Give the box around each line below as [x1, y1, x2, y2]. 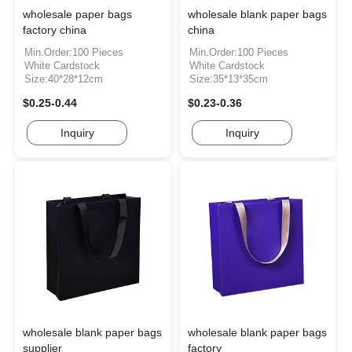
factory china [23, 24, 86, 37]
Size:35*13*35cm [189, 73, 269, 86]
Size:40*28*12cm [24, 73, 103, 86]
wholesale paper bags [23, 8, 132, 21]
